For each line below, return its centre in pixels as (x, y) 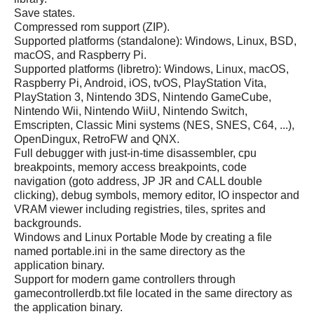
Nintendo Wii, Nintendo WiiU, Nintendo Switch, (131, 111)
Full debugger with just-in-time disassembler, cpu (135, 153)
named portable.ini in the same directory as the (130, 251)
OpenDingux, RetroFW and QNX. (97, 139)
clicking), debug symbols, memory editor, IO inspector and (157, 195)
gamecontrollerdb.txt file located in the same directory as (153, 293)
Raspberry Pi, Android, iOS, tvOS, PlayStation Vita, (140, 83)
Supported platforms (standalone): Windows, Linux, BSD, (155, 41)
